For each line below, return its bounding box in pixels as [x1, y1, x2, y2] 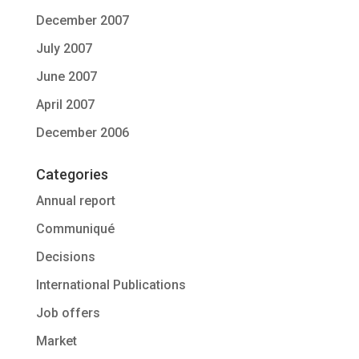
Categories [35, 166, 108, 183]
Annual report [35, 193, 115, 208]
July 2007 [35, 41, 92, 56]
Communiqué [35, 221, 115, 236]
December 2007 [35, 13, 129, 28]
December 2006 [35, 125, 129, 140]
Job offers [35, 305, 100, 321]
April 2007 [35, 97, 95, 112]
